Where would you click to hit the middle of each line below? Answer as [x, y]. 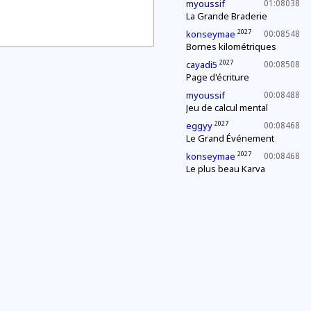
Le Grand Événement [230, 138]
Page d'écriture [218, 77]
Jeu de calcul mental [227, 108]
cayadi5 [202, 65]
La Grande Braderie [227, 16]
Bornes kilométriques [231, 47]
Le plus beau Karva [226, 169]
